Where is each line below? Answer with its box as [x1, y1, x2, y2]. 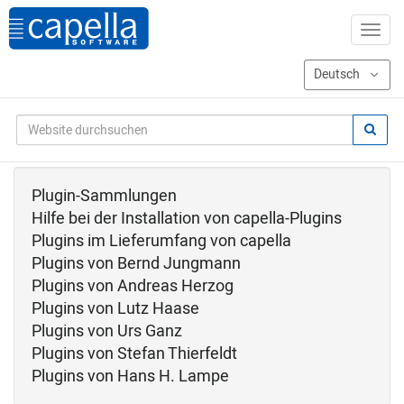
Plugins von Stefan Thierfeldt [32, 342, 237, 366]
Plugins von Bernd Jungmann [32, 252, 241, 276]
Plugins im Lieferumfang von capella [32, 229, 291, 253]
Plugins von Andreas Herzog [32, 274, 234, 298]
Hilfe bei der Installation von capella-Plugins [32, 207, 342, 231]
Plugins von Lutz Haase [32, 297, 199, 321]
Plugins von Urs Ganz [32, 319, 182, 344]
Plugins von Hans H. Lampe [32, 364, 229, 389]
